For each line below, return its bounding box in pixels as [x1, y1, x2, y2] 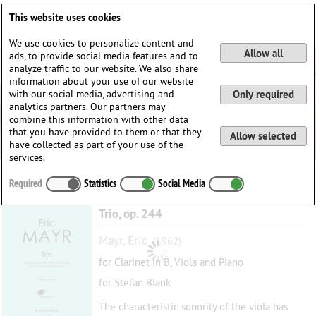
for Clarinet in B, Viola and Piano [98, 255, 243, 269]
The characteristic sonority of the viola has [98, 300, 288, 313]
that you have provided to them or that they [9, 126, 202, 138]
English [274, 2, 309, 18]
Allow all [243, 46, 283, 60]
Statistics [84, 176, 117, 190]
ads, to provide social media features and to [9, 49, 199, 62]
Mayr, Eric [98, 233, 147, 248]
